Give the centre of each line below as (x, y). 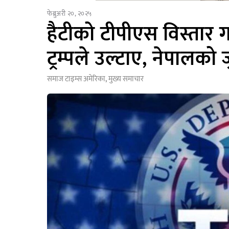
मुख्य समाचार (126, 79)
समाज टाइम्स (64, 79)
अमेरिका (94, 79)
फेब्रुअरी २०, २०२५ (70, 14)
